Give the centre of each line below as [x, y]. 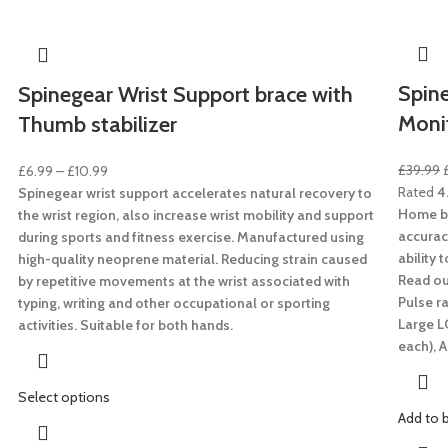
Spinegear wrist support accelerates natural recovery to [195, 192]
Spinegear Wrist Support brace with [185, 94]
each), [418, 346]
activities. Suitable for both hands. [125, 324]
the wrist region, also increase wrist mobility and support [196, 214]
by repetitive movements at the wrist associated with [184, 280]
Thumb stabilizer [97, 124]
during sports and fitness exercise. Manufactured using [191, 236]
